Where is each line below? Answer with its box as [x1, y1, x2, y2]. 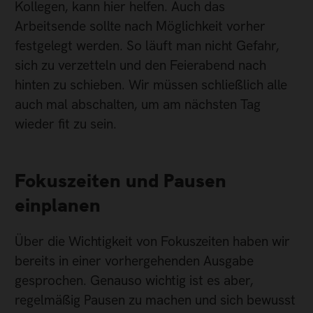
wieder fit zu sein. [15, 115, 117, 133]
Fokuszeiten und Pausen [15, 168, 226, 194]
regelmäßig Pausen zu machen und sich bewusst [15, 291, 296, 309]
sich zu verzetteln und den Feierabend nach [15, 57, 266, 75]
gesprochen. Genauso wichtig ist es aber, [15, 271, 254, 289]
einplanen [15, 193, 101, 218]
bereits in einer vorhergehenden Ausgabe [15, 252, 254, 270]
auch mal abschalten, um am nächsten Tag [15, 96, 261, 114]
